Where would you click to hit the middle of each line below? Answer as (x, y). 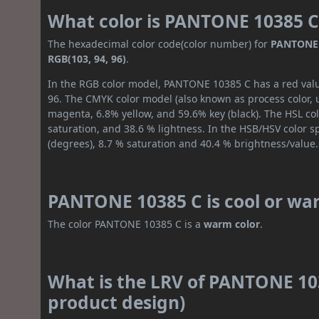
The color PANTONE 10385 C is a (126, 224)
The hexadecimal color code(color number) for (159, 44)
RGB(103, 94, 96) (87, 59)
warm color (232, 224)
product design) (117, 303)
